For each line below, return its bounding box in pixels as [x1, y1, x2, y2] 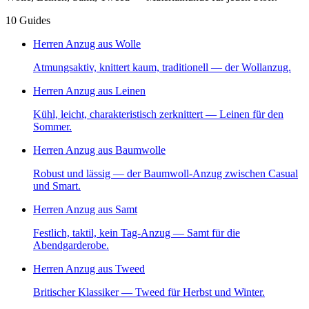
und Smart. [33, 179, 81, 192]
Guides [19, 14, 50, 26]
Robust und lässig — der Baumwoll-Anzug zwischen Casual [33, 167, 298, 179]
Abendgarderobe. [33, 239, 109, 251]
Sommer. [33, 120, 72, 132]
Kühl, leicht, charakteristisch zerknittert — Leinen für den [33, 108, 283, 120]
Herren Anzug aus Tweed [33, 262, 145, 275]
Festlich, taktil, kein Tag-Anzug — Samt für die [33, 226, 240, 239]
